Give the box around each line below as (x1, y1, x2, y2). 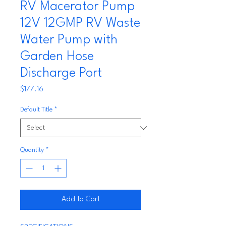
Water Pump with (20, 33, 118, 46)
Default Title (20, 106, 52, 113)
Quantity (20, 147, 44, 153)
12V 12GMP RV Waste (20, 17, 140, 30)
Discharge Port (20, 67, 102, 80)
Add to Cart (62, 196, 100, 203)
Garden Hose (20, 50, 94, 63)
